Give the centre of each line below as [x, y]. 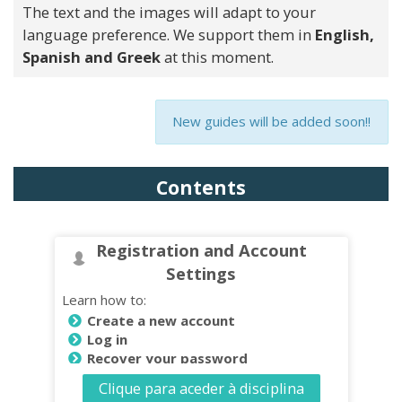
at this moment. [217, 57]
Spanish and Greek [92, 57]
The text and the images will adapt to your [169, 12]
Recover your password [167, 358]
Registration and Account [201, 250]
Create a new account [161, 320]
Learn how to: [104, 300]
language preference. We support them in [169, 35]
